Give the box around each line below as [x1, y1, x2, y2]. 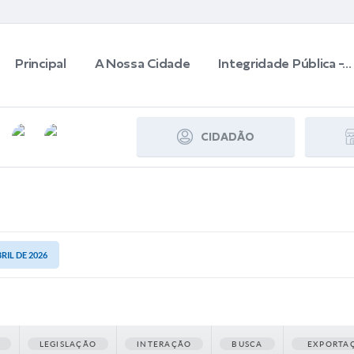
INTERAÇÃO [137, 339, 192, 348]
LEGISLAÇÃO [39, 339, 97, 348]
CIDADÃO [201, 130, 254, 143]
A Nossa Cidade [94, 55, 190, 71]
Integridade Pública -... [218, 55, 352, 71]
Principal [15, 55, 66, 71]
